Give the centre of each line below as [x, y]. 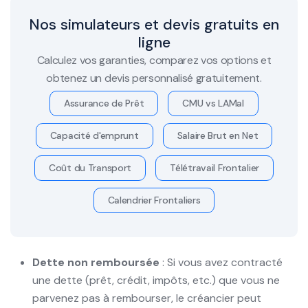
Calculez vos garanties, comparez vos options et [154, 60]
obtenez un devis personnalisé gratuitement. [154, 78]
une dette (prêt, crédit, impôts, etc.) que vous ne [156, 280]
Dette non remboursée [96, 262]
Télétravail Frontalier [215, 167]
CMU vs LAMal [213, 103]
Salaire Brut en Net [218, 135]
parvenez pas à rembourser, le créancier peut [147, 298]
